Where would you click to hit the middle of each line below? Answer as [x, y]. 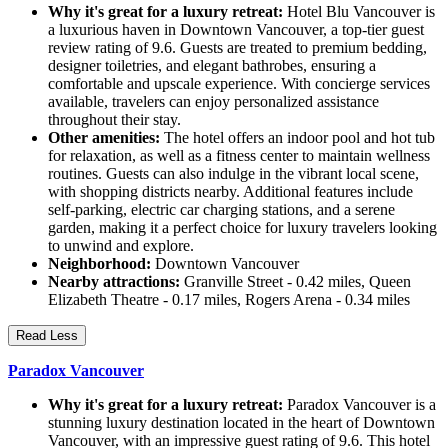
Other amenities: [104, 137]
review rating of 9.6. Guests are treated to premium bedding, [237, 47]
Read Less [47, 335]
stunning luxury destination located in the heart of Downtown [241, 422]
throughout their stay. [114, 119]
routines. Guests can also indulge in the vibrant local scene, [233, 173]
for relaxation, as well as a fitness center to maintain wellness [239, 155]
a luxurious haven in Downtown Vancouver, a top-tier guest [236, 29]
